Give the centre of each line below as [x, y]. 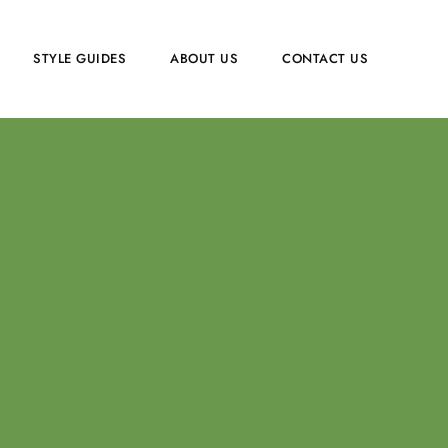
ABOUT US [204, 58]
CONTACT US [325, 58]
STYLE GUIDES [79, 58]
